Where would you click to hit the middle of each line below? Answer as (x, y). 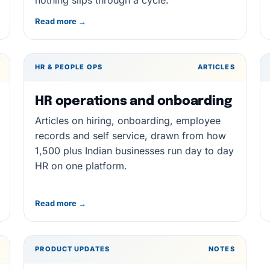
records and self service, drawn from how (131, 136)
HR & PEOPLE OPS (69, 67)
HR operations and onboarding (133, 101)
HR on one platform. (81, 166)
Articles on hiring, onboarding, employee (128, 121)
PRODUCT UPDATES (72, 249)
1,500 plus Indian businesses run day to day (135, 151)
